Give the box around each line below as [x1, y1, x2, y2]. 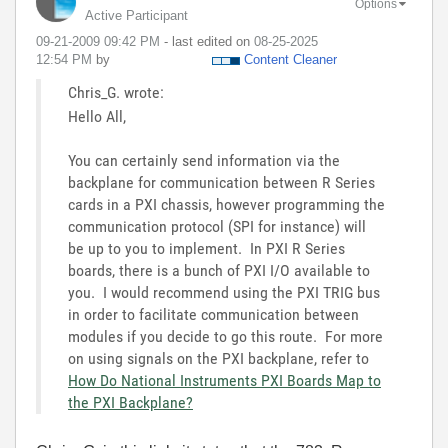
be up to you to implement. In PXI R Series [68, 239, 345, 258]
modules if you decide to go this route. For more [68, 327, 383, 346]
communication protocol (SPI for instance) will [68, 217, 366, 236]
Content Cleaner [244, 52, 337, 67]
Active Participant [85, 8, 188, 23]
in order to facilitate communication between [68, 305, 359, 324]
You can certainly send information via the [68, 151, 340, 170]
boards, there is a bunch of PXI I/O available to [68, 261, 370, 280]
